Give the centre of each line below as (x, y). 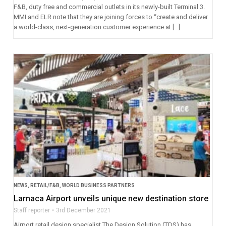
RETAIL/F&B (45, 185)
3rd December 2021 (83, 210)
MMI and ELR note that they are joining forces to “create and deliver (110, 17)
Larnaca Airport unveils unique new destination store (111, 198)
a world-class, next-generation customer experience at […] (97, 27)
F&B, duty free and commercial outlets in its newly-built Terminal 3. (109, 7)
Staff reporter (32, 210)
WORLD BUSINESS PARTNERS (98, 185)
